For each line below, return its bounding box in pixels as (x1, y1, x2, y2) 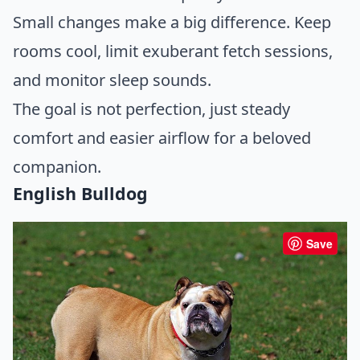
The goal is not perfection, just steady (13, 98, 290, 121)
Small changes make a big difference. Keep (13, 11, 331, 34)
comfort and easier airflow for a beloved (13, 127, 311, 149)
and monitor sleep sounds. (13, 69, 211, 92)
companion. (13, 156, 101, 178)
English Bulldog (13, 182, 148, 206)
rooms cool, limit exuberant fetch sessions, (13, 40, 333, 63)
